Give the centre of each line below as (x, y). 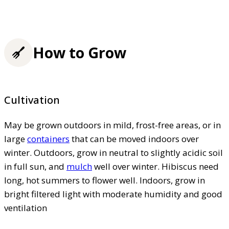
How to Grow (79, 52)
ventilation (26, 208)
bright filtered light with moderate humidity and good (113, 194)
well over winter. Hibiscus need (155, 166)
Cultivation (32, 100)
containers (48, 139)
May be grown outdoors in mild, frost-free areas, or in (112, 125)
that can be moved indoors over (134, 139)
